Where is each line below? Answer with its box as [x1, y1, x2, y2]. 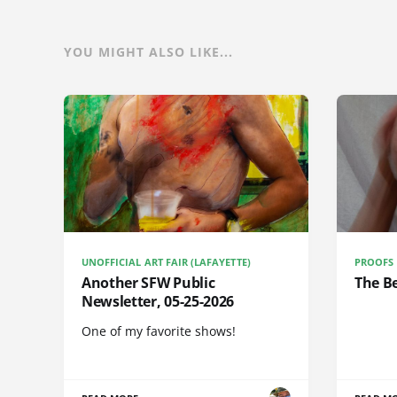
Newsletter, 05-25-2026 [82, 291, 234, 311]
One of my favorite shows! [82, 322, 236, 339]
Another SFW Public [82, 272, 215, 292]
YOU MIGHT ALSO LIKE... [64, 43, 233, 60]
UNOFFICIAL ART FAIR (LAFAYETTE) [82, 254, 251, 269]
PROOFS [354, 254, 394, 269]
